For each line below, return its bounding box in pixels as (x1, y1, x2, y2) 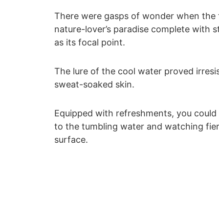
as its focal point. (54, 37, 125, 48)
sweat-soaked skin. (54, 79, 134, 90)
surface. (54, 134, 88, 145)
